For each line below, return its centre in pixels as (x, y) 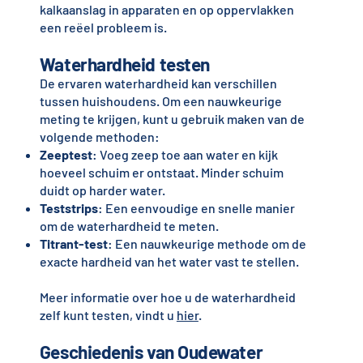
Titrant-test (73, 244)
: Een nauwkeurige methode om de (207, 244)
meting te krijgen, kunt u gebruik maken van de (172, 119)
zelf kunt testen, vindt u (108, 315)
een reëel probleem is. (103, 28)
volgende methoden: (99, 137)
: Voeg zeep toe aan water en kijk (185, 155)
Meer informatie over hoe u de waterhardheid (167, 297)
